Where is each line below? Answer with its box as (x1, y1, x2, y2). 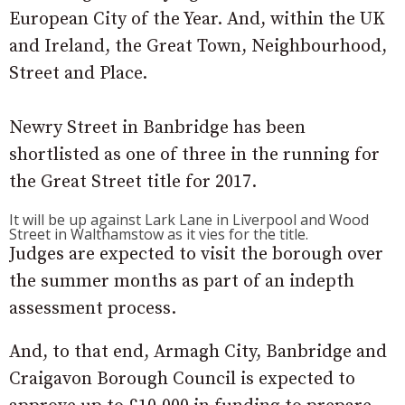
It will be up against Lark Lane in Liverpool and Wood (9, 210, 369, 231)
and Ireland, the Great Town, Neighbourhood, (9, 35, 387, 59)
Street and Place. (9, 62, 147, 86)
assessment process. (9, 297, 176, 321)
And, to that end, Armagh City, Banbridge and (9, 341, 387, 364)
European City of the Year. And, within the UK (9, 8, 385, 32)
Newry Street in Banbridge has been (9, 117, 306, 140)
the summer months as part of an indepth (9, 270, 354, 294)
